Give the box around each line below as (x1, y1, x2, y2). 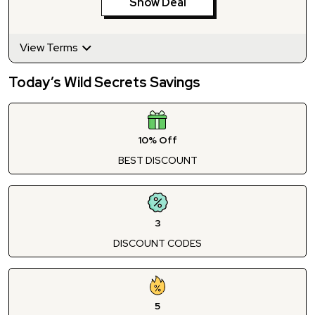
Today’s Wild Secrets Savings (8, 72, 200, 91)
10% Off (138, 133, 177, 146)
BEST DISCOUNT (117, 153, 198, 167)
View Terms (20, 40, 80, 55)
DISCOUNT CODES (113, 236, 202, 250)
